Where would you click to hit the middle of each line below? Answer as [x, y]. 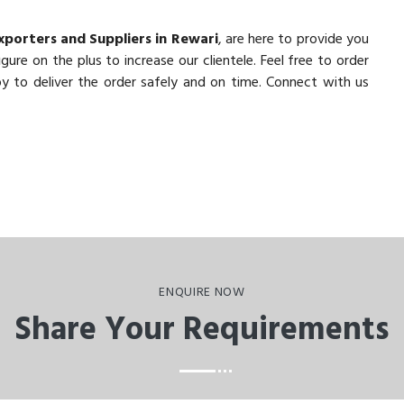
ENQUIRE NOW [202, 293]
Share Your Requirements [202, 331]
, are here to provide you [294, 40]
